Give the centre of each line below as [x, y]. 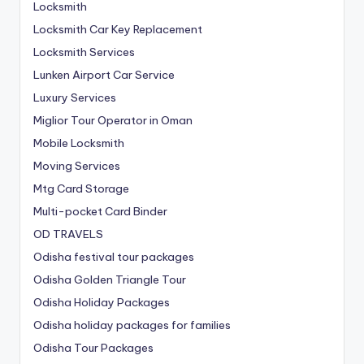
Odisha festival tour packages [114, 256]
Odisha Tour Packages [93, 347]
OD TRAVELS [68, 234]
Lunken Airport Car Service [104, 74]
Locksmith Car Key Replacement [118, 29]
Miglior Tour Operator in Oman [113, 120]
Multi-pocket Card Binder [100, 211]
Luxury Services [75, 97]
